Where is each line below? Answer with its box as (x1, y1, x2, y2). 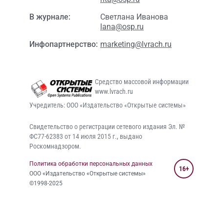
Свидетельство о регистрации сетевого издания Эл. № (29, 123, 185, 131)
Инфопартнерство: (29, 40, 98, 49)
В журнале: (29, 12, 70, 22)
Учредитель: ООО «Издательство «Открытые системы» (29, 101, 186, 109)
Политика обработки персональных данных (29, 160, 153, 168)
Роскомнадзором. (29, 142, 81, 151)
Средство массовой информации (95, 78, 189, 86)
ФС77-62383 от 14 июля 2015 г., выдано (29, 132, 142, 141)
